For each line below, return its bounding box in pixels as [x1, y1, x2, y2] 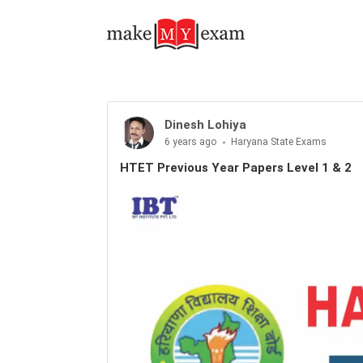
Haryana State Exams [231, 136, 327, 147]
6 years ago [164, 136, 219, 147]
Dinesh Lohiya [164, 117, 246, 132]
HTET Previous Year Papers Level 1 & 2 [120, 160, 352, 175]
